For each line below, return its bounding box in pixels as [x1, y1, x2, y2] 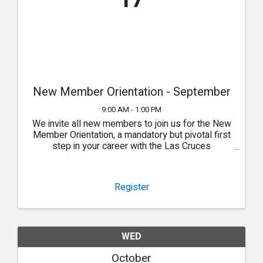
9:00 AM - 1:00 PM [102, 104, 161, 116]
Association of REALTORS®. [74, 150, 189, 165]
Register [114, 180, 149, 194]
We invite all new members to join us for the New [32, 117, 231, 131]
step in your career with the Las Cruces [52, 139, 211, 154]
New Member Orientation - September [32, 83, 231, 101]
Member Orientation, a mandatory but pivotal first [32, 128, 231, 143]
